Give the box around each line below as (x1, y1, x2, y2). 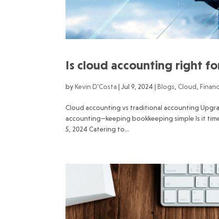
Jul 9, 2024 (121, 83, 153, 91)
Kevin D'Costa (75, 83, 117, 91)
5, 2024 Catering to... (66, 125, 130, 133)
